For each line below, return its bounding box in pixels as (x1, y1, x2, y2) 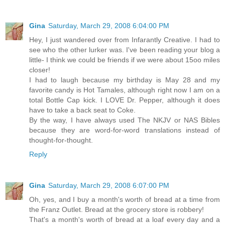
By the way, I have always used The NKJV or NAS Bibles (29, 116, 220, 125)
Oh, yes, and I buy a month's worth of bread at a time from (29, 195, 220, 204)
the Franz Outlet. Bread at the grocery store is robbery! (29, 205, 204, 214)
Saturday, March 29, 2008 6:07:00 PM (48, 181, 169, 190)
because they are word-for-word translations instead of (29, 126, 220, 135)
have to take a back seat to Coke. (29, 106, 136, 115)
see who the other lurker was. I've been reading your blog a (29, 46, 220, 54)
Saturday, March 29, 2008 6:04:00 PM (48, 22, 169, 30)
